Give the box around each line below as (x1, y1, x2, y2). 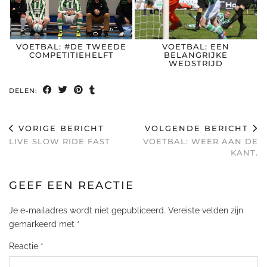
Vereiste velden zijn (168, 205, 243, 215)
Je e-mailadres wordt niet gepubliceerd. (9, 205, 166, 215)
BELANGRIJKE (163, 49, 228, 60)
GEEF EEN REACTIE (9, 178, 134, 192)
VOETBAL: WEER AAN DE (143, 136, 258, 146)
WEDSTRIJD (168, 58, 223, 68)
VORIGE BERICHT (15, 123, 104, 133)
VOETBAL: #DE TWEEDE (16, 41, 126, 51)
